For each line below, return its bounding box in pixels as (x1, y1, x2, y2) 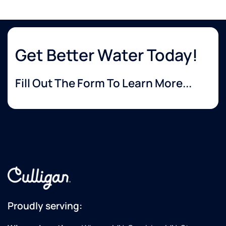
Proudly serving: (8, 199, 82, 213)
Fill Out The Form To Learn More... (15, 75, 192, 91)
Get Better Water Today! (15, 44, 198, 67)
